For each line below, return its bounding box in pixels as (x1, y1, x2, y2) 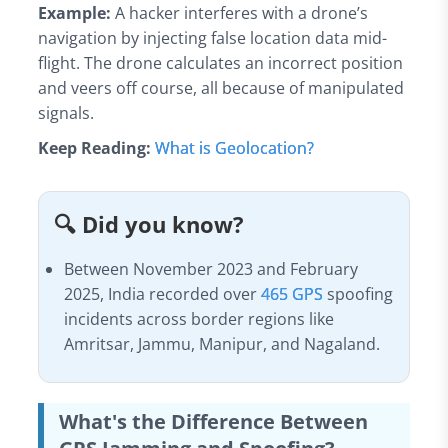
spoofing (327, 282, 394, 305)
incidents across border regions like (64, 307, 335, 330)
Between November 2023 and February (64, 257, 359, 280)
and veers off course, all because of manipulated (37, 76, 404, 99)
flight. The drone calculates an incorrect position (37, 51, 403, 74)
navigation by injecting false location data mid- (37, 26, 387, 49)
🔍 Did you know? (53, 208, 244, 240)
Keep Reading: (37, 136, 155, 159)
